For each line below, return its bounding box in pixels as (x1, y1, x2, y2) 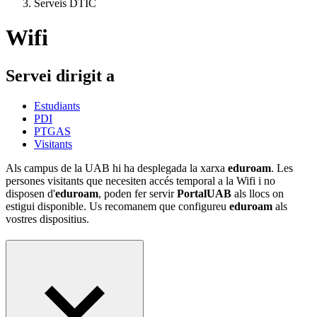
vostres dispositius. (6, 212, 89, 225)
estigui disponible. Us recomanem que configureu (6, 200, 229, 212)
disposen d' (6, 187, 55, 200)
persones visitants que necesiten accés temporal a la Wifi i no (6, 174, 275, 187)
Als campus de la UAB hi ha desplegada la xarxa (6, 161, 228, 174)
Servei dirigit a (6, 66, 115, 85)
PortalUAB (177, 187, 231, 200)
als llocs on (231, 187, 284, 200)
